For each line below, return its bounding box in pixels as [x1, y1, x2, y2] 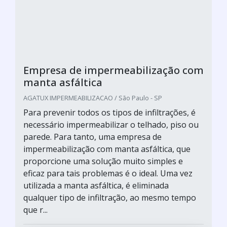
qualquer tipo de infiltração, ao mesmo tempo [23, 192, 196, 203]
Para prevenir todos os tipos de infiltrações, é [23, 107, 196, 118]
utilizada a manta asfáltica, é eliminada [23, 180, 169, 191]
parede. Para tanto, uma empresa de [23, 131, 162, 142]
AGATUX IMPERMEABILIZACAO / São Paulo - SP [23, 93, 162, 102]
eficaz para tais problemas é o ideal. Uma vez [23, 168, 193, 179]
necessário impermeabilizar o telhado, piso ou [23, 119, 199, 130]
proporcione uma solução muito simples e [23, 156, 183, 167]
